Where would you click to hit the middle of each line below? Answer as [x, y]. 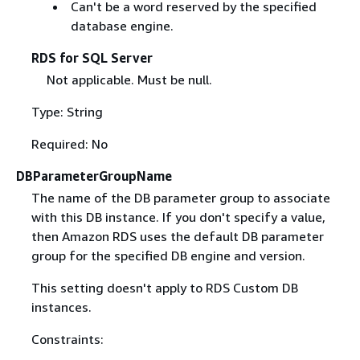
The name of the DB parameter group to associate [180, 197]
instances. [61, 307]
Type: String [67, 111]
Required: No [69, 143]
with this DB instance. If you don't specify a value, [178, 217]
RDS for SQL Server [92, 57]
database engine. [122, 25]
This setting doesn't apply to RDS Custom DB [164, 287]
